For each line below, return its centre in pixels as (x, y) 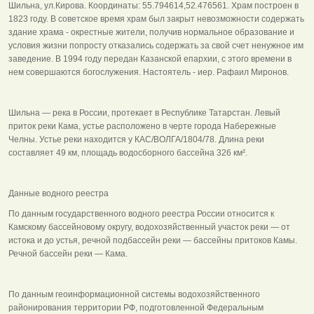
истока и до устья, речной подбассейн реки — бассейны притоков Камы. (153, 240)
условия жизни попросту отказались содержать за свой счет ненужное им (156, 45)
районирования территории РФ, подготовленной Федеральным (136, 307)
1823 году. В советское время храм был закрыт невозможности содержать (156, 19)
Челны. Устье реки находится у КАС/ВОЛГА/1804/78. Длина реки (136, 139)
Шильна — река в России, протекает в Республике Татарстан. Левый (144, 112)
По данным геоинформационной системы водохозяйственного (134, 294)
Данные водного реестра (59, 193)
